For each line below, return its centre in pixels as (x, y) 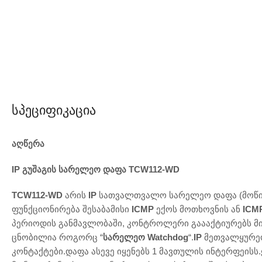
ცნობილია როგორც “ (57, 237)
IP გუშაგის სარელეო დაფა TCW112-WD (96, 169)
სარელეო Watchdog (146, 237)
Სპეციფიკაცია (54, 110)
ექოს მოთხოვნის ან (198, 209)
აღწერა (28, 143)
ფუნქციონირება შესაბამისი (72, 209)
